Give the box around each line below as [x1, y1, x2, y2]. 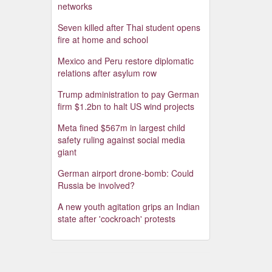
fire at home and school [57, 33, 148, 46]
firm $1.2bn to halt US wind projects [57, 100, 194, 113]
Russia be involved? [57, 179, 135, 192]
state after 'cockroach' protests [57, 212, 175, 225]
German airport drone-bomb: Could [57, 167, 194, 180]
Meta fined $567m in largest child [57, 121, 185, 134]
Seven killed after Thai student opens [57, 21, 200, 34]
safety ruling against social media [57, 134, 185, 146]
